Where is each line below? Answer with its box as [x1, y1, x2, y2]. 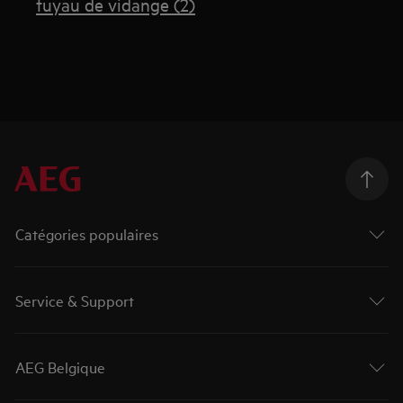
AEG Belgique [15, 355, 106, 377]
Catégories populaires [15, 222, 159, 244]
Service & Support [15, 289, 135, 310]
